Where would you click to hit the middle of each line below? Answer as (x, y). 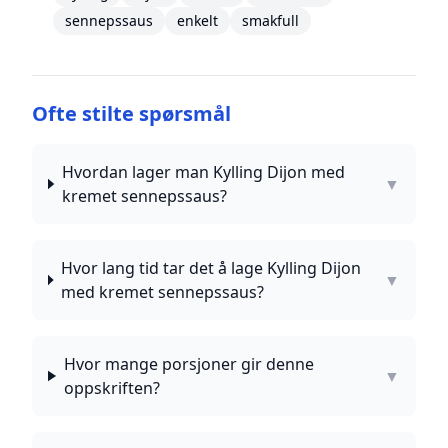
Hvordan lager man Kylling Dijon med (203, 172)
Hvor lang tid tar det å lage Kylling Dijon (210, 268)
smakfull (271, 20)
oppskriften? (111, 388)
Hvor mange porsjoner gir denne (188, 364)
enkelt (198, 20)
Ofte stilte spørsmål (131, 113)
